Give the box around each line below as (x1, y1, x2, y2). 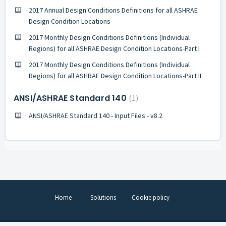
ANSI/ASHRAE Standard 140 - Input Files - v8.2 (29, 111, 162, 120)
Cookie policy (131, 193, 169, 202)
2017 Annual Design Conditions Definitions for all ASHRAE (29, 6, 198, 15)
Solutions (90, 193, 116, 202)
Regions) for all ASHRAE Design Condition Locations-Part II (29, 71, 201, 80)
